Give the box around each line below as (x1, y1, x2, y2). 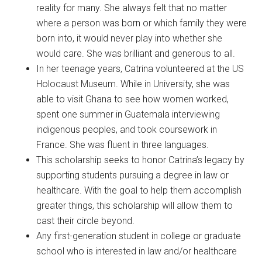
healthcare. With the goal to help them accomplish (36, 184, 242, 196)
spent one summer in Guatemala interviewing (36, 108, 220, 120)
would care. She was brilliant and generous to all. (36, 47, 236, 59)
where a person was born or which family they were (36, 17, 247, 29)
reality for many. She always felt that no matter (36, 2, 227, 13)
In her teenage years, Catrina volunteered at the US (36, 63, 244, 74)
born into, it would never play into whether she (36, 32, 223, 44)
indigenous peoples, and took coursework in (36, 123, 218, 135)
